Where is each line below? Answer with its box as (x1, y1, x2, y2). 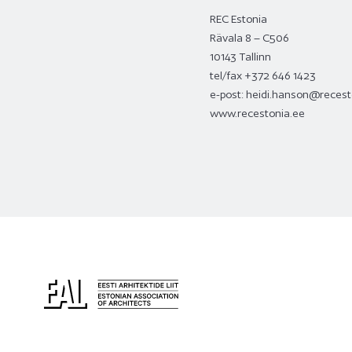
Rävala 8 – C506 (209, 31, 289, 44)
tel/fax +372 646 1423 (209, 69, 316, 82)
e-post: (209, 88, 246, 101)
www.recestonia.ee (209, 107, 305, 119)
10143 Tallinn (209, 50, 271, 63)
